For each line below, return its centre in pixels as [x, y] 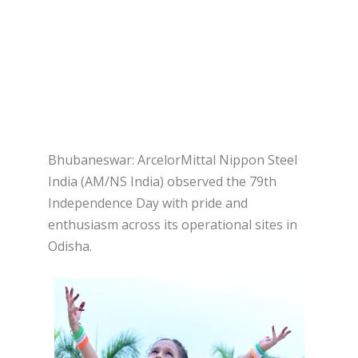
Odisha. [70, 247]
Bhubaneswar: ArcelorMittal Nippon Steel [173, 160]
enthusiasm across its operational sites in [173, 225]
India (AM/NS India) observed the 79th [162, 182]
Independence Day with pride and [148, 203]
